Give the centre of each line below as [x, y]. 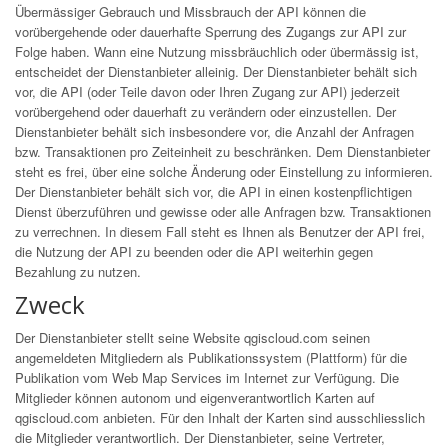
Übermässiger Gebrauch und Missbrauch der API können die [190, 11]
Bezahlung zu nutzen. [78, 271]
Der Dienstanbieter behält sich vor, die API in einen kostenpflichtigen [213, 191]
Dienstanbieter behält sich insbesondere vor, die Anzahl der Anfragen [214, 131]
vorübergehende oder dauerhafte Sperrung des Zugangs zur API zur [210, 31]
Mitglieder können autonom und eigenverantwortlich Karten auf [195, 397]
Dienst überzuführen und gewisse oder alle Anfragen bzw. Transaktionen [223, 211]
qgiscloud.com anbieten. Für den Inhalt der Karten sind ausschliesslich [220, 417]
